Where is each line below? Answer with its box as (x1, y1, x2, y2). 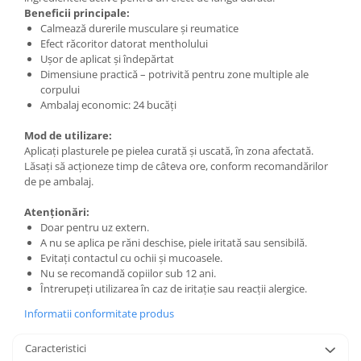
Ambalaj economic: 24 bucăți (40, 98, 176, 112)
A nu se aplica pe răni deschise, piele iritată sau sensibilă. (40, 235, 307, 250)
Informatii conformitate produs (24, 306, 174, 321)
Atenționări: (24, 205, 89, 219)
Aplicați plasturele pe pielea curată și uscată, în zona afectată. (24, 143, 313, 158)
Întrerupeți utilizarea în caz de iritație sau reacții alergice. (40, 281, 307, 296)
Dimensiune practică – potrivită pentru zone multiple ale (40, 67, 309, 81)
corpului (40, 82, 80, 97)
